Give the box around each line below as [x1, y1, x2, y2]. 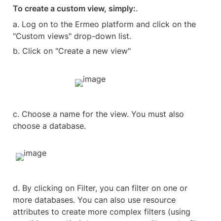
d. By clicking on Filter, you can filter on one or [13, 183, 187, 193]
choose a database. [13, 120, 86, 131]
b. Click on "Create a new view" [13, 45, 131, 56]
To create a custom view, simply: [13, 3, 136, 13]
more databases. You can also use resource [13, 194, 176, 205]
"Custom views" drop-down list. [13, 31, 131, 41]
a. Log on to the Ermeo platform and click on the [13, 19, 196, 29]
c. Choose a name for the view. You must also [13, 109, 184, 119]
